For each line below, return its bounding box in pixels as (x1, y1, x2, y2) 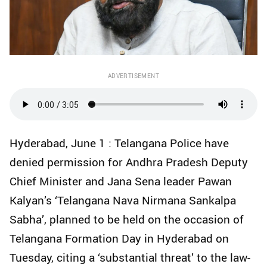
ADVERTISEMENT (107, 72, 160, 80)
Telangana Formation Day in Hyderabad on (10, 231, 229, 247)
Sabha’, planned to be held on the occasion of (10, 212, 244, 228)
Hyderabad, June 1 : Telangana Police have (10, 135, 229, 151)
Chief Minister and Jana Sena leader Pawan (10, 173, 232, 190)
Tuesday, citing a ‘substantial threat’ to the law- (10, 250, 250, 266)
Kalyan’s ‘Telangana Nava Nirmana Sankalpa (10, 193, 236, 209)
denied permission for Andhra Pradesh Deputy (10, 154, 248, 170)
